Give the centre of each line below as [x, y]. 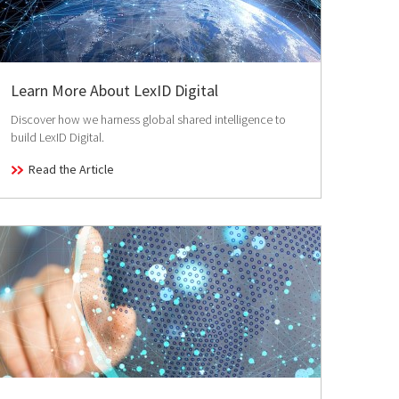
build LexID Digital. [57, 137]
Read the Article [71, 169]
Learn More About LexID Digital [114, 90]
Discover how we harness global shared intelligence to [148, 119]
